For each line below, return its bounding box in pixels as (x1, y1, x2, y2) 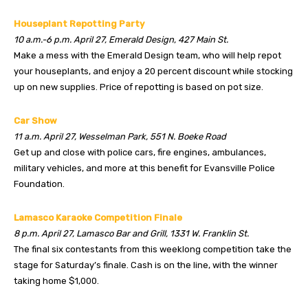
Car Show (14, 115, 57, 126)
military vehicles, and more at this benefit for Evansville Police (14, 162, 275, 173)
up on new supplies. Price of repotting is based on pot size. (14, 81, 263, 92)
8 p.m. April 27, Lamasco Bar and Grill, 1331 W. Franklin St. (14, 228, 249, 239)
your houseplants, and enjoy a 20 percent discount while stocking (14, 65, 293, 76)
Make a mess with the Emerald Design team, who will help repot (14, 49, 281, 60)
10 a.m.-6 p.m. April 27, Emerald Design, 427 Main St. (14, 34, 228, 45)
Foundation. (14, 178, 65, 189)
